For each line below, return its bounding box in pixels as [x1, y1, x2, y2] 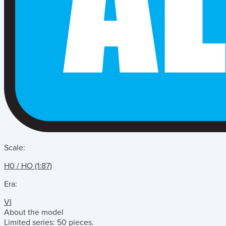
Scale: [4, 143, 25, 153]
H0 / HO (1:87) [4, 161, 52, 171]
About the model [4, 207, 64, 217]
